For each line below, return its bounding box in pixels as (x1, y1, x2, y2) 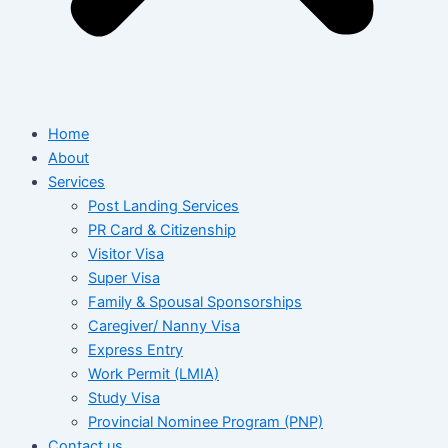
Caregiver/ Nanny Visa (88, 317, 240, 336)
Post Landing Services (88, 197, 239, 216)
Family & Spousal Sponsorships (88, 293, 302, 312)
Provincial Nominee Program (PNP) (88, 413, 323, 432)
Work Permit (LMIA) (88, 365, 219, 384)
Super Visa (88, 269, 160, 288)
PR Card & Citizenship (88, 221, 236, 240)
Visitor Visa (88, 245, 164, 264)
